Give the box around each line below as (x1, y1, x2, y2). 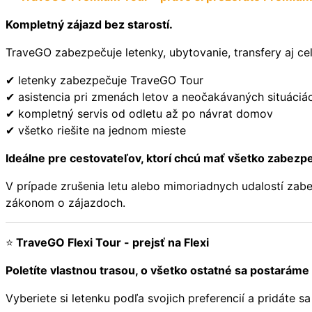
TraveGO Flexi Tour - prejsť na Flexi (13, 235, 212, 249)
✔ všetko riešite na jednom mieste (6, 123, 186, 137)
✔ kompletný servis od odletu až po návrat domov (6, 106, 273, 120)
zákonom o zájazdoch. (6, 195, 125, 210)
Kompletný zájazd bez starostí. (6, 17, 173, 31)
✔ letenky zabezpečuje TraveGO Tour (6, 72, 203, 87)
